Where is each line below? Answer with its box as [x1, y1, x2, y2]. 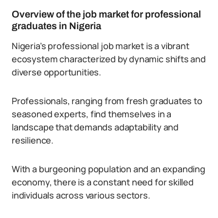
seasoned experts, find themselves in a [12, 108, 172, 120]
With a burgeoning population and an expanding [12, 163, 205, 175]
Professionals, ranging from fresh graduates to [12, 95, 202, 107]
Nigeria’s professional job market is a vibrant [12, 40, 189, 52]
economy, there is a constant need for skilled [12, 176, 194, 188]
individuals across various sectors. [12, 189, 150, 201]
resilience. [12, 134, 54, 146]
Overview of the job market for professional [12, 9, 201, 19]
